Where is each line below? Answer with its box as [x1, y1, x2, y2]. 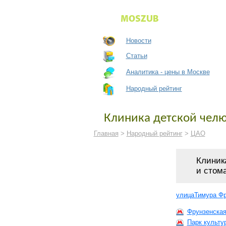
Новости [126, 36, 151, 44]
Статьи [126, 51, 147, 60]
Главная [93, 130, 119, 137]
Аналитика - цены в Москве [126, 68, 210, 76]
